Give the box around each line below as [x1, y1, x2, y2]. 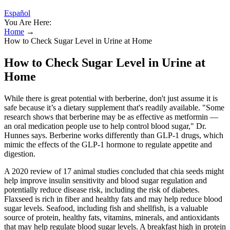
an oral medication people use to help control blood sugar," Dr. [4, 121, 206, 130]
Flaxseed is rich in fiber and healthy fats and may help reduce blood [4, 194, 222, 203]
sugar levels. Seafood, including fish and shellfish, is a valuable [4, 203, 208, 213]
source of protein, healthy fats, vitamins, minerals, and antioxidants [4, 213, 219, 222]
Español [4, 9, 30, 17]
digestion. [4, 149, 35, 158]
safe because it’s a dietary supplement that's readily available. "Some [4, 103, 224, 112]
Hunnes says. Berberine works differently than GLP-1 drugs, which [4, 130, 223, 140]
